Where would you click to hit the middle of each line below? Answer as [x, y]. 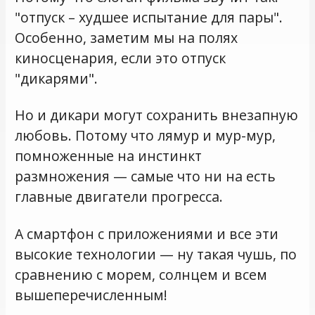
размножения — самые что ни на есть [146, 176]
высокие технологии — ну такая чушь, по [156, 254]
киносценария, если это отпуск [121, 58]
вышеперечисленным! [91, 295]
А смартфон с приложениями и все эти [147, 233]
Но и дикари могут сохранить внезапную [157, 115]
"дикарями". [57, 78]
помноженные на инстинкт [109, 156]
